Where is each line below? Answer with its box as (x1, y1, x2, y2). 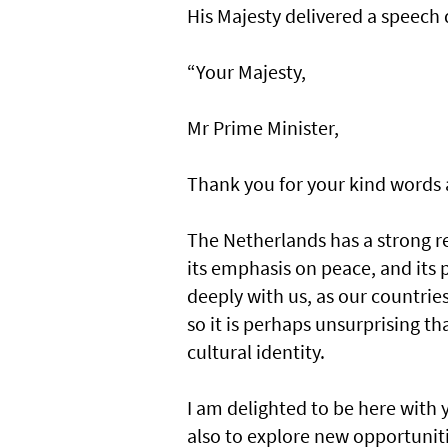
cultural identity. (187, 338, 325, 364)
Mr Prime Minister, (187, 114, 339, 140)
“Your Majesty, (187, 58, 306, 84)
